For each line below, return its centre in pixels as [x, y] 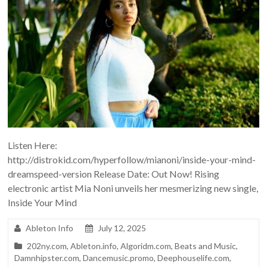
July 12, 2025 [122, 228]
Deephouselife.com [194, 258]
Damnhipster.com [47, 258]
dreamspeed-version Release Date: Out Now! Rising [114, 174]
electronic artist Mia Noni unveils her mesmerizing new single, [133, 188]
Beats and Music [206, 246]
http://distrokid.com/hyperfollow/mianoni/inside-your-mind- [132, 160]
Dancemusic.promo [119, 258]
